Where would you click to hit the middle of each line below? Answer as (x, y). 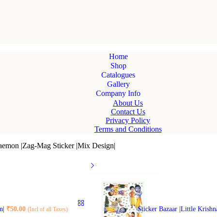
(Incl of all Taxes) (48, 209)
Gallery (118, 84)
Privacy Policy (128, 120)
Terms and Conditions (128, 129)
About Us (128, 103)
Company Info (118, 93)
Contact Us (128, 111)
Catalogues (118, 75)
